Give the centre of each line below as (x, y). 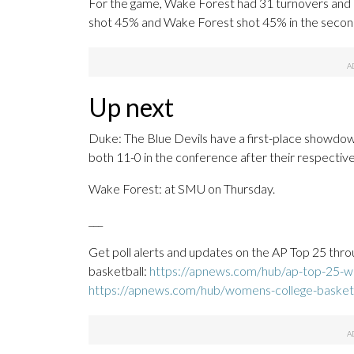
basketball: (119, 271)
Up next (131, 107)
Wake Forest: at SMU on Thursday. (182, 189)
